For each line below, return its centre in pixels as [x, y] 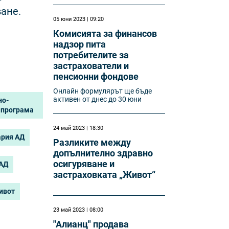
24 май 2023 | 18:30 [78, 128]
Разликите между [92, 142]
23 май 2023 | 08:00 [78, 210]
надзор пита [80, 44]
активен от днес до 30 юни [98, 99]
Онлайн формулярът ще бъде [103, 91]
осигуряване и [84, 164]
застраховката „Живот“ [105, 175]
